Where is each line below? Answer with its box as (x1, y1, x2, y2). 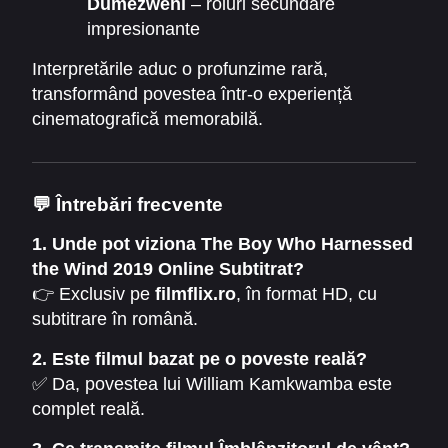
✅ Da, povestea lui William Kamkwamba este (32, 374, 392, 395)
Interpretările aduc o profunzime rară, (32, 58, 328, 79)
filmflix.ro (155, 284, 236, 305)
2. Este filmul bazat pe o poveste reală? (32, 349, 367, 370)
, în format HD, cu (236, 284, 377, 305)
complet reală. (32, 399, 145, 420)
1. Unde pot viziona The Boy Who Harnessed (32, 234, 413, 255)
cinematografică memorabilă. (32, 108, 263, 129)
